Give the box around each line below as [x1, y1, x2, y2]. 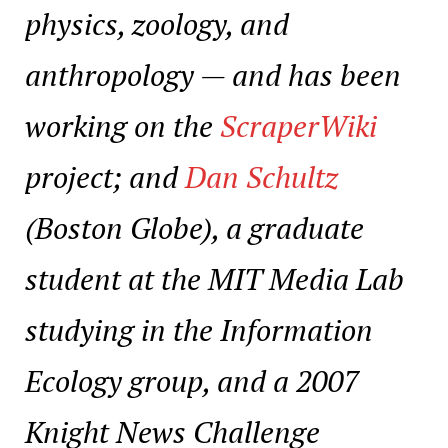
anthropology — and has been [25, 54, 401, 95]
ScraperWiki [220, 105, 377, 146]
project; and [25, 156, 185, 197]
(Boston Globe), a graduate [25, 207, 364, 248]
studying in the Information [25, 309, 373, 350]
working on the [25, 105, 220, 146]
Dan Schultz [185, 156, 338, 197]
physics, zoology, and [25, 3, 289, 44]
